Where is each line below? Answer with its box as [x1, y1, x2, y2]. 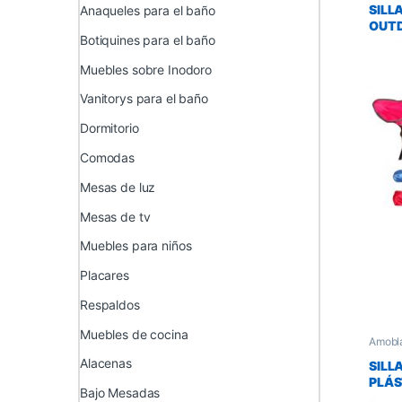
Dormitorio [80, 120, 139, 136]
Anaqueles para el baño [80, 3, 215, 19]
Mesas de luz [80, 179, 156, 195]
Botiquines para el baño [80, 31, 215, 48]
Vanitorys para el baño [80, 91, 208, 107]
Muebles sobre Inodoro [80, 61, 213, 77]
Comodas [80, 149, 135, 165]
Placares [80, 267, 129, 284]
